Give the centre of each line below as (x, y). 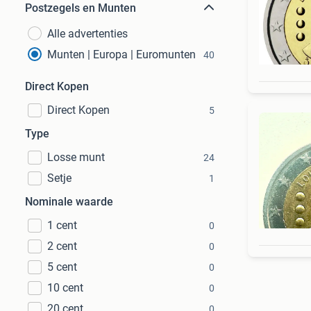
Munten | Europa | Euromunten (121, 54)
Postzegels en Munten (81, 8)
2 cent (62, 246)
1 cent (62, 225)
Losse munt (76, 157)
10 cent (65, 288)
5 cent (62, 267)
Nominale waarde (69, 202)
